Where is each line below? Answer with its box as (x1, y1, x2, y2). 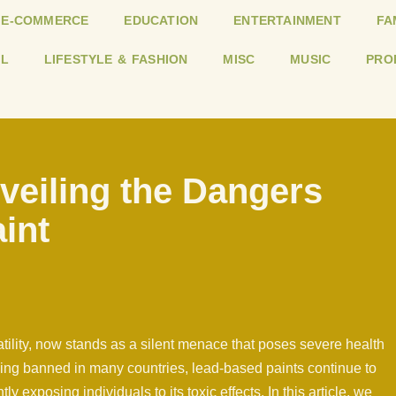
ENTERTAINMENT (233, 13, 341, 28)
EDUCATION (124, 13, 199, 28)
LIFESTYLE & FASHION (43, 52, 188, 67)
